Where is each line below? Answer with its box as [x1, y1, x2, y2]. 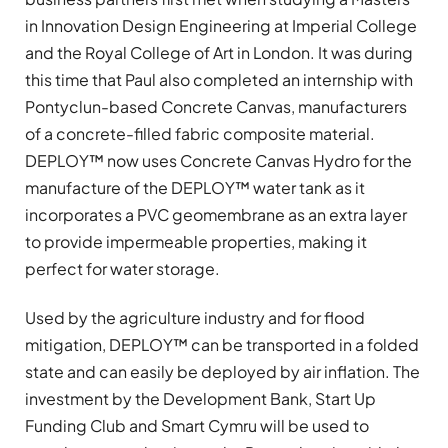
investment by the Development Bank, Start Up [25, 387, 376, 409]
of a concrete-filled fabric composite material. [25, 122, 375, 144]
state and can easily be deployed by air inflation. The [25, 360, 420, 382]
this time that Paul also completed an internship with [25, 68, 413, 90]
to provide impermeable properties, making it [25, 230, 367, 252]
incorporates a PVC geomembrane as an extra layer [25, 203, 407, 225]
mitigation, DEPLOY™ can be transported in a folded [25, 333, 419, 355]
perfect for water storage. [25, 257, 220, 279]
